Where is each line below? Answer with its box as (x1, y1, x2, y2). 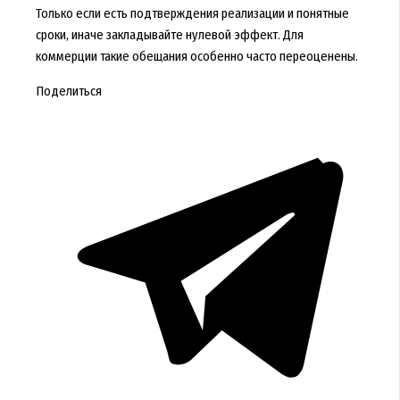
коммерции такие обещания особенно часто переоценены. (35, 48, 358, 65)
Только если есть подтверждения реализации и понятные (35, 5, 349, 22)
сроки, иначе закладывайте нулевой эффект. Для (35, 27, 304, 44)
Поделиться (35, 82, 102, 99)
